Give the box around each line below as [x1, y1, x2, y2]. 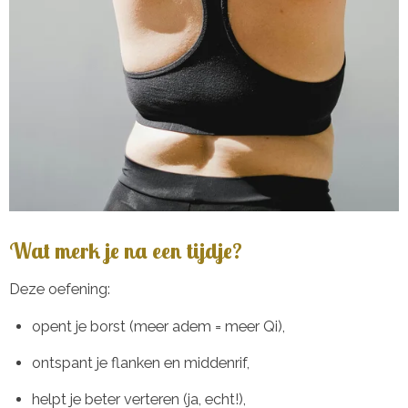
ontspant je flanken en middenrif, [31, 354, 250, 372]
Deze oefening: [9, 280, 110, 299]
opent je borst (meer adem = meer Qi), [31, 317, 285, 335]
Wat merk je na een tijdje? [9, 237, 242, 265]
